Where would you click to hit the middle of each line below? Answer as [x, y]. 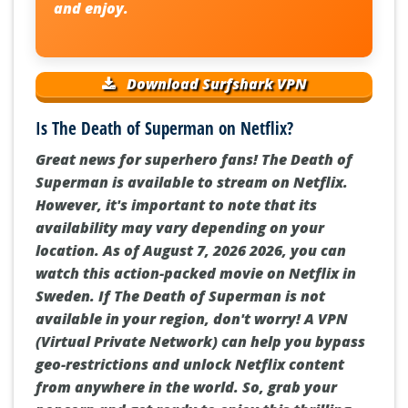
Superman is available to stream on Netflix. [192, 182]
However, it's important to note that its [176, 204]
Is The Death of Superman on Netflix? [164, 128]
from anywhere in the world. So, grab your [186, 387]
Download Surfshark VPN [215, 84]
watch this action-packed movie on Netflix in [196, 273]
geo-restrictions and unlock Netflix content [190, 364]
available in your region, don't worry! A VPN [192, 318]
